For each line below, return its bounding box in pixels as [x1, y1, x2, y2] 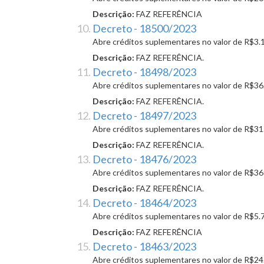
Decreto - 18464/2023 [93, 196, 196, 210]
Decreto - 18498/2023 [93, 65, 196, 79]
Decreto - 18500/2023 [93, 22, 196, 35]
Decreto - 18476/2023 [93, 153, 196, 166]
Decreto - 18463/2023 [93, 240, 196, 253]
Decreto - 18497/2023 [93, 109, 196, 123]
